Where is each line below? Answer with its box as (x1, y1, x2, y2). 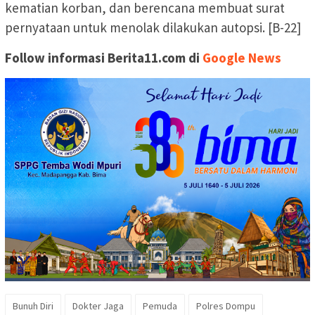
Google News (202, 49, 281, 67)
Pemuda (143, 299, 177, 312)
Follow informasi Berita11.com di (5, 49, 200, 67)
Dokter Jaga (72, 299, 124, 312)
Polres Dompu (196, 299, 255, 312)
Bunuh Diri (13, 299, 53, 312)
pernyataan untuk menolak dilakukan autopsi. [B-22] (5, 19, 301, 37)
